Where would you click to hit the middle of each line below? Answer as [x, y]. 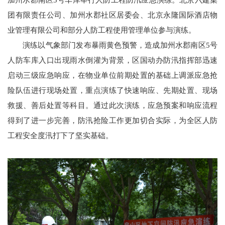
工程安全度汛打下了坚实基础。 [60, 136]
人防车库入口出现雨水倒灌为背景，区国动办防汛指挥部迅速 [113, 60]
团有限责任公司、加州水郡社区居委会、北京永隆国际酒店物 [113, 15]
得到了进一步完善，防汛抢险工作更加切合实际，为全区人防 [113, 121]
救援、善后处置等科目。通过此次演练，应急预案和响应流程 [113, 105]
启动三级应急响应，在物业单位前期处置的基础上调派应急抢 [113, 75]
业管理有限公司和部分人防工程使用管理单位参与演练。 [102, 30]
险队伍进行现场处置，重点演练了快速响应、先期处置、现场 [113, 90]
